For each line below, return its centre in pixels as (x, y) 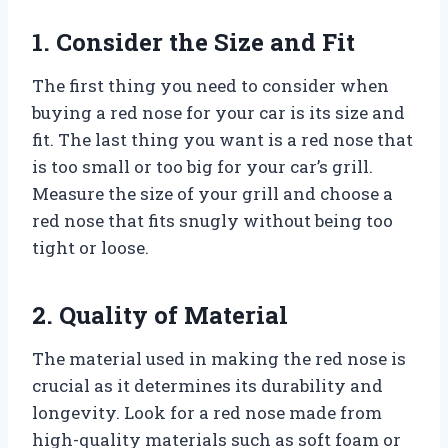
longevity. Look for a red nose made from (207, 413)
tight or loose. (90, 248)
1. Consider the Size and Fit (193, 42)
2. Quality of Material (160, 315)
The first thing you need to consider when (210, 86)
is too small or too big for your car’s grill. (202, 167)
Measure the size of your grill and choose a (212, 194)
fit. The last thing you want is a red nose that (222, 140)
